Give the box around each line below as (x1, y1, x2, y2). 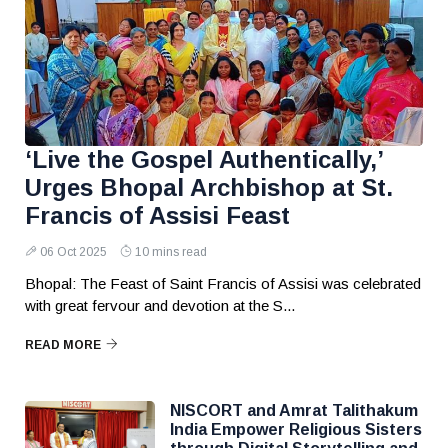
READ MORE (25, 338, 101, 352)
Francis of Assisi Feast (25, 202, 290, 229)
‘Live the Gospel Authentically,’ (25, 146, 383, 173)
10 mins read (135, 245, 207, 259)
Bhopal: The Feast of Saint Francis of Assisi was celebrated (25, 275, 421, 292)
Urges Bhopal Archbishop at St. (25, 174, 393, 201)
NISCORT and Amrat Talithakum (170, 402, 418, 419)
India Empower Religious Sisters (170, 421, 422, 438)
